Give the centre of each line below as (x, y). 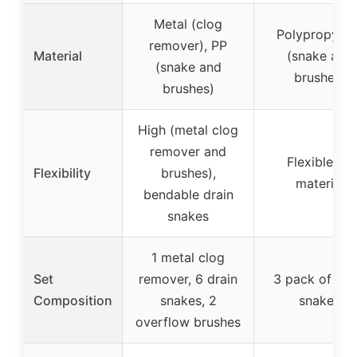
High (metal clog (188, 130)
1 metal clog (188, 258)
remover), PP (188, 46)
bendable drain (188, 195)
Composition (73, 301)
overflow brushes (188, 322)
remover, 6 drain (188, 279)
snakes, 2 (188, 301)
